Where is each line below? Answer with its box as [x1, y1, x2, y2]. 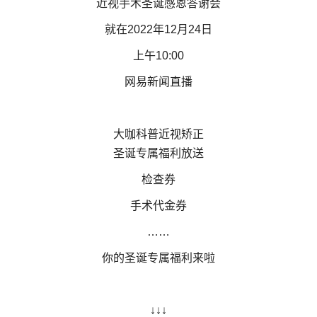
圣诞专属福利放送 [113, 146, 204, 159]
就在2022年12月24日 [105, 23, 212, 35]
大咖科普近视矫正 [113, 127, 204, 140]
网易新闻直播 [125, 75, 192, 88]
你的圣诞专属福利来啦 [102, 251, 215, 264]
